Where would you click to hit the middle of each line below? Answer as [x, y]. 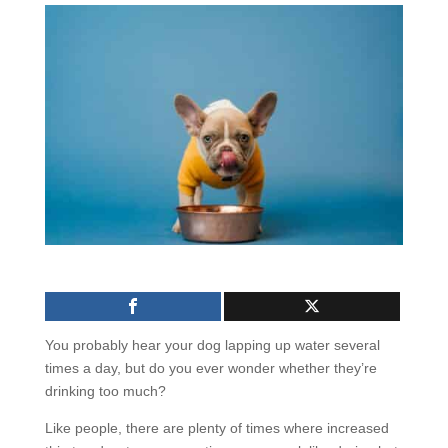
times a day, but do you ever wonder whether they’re [210, 367]
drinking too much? [107, 390]
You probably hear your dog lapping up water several [212, 344]
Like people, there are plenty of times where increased [216, 427]
